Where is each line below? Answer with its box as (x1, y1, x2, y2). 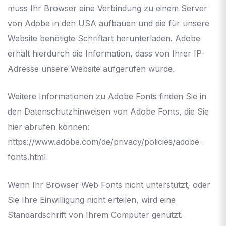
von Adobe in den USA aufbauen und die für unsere (8, 18, 209, 28)
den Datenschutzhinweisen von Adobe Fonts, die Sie (8, 106, 209, 117)
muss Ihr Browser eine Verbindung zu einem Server (8, 3, 207, 13)
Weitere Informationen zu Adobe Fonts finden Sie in (8, 91, 206, 101)
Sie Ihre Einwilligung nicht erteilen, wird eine (8, 194, 176, 205)
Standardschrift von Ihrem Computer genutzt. (8, 209, 183, 220)
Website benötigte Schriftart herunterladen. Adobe (8, 33, 200, 43)
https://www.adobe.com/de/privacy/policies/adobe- (8, 136, 203, 147)
